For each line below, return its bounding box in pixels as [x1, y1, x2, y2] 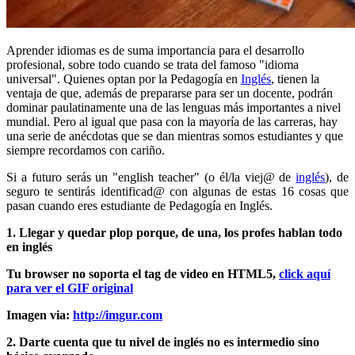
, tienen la [271, 71, 319, 86]
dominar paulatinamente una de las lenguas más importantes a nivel [6, 100, 341, 114]
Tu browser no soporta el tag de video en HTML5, [6, 266, 279, 281]
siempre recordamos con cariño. [6, 143, 165, 157]
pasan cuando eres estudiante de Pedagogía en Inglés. [6, 198, 273, 212]
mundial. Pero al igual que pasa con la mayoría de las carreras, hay [6, 114, 338, 128]
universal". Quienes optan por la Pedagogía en [6, 71, 241, 86]
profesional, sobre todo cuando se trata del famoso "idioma [6, 57, 299, 71]
